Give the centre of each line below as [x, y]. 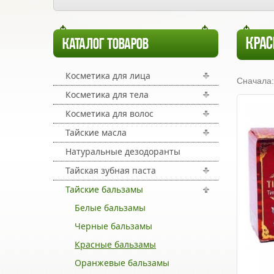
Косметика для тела [107, 94]
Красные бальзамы [115, 244]
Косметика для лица [108, 76]
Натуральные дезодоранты [123, 151]
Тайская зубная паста [111, 170]
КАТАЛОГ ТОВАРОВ [106, 45]
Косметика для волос [109, 113]
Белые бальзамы [110, 208]
